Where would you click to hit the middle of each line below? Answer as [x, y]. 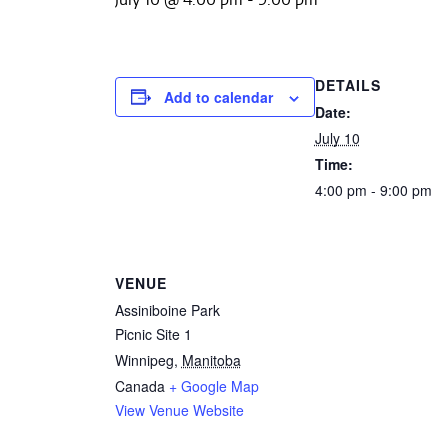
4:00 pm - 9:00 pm [373, 189]
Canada [139, 385]
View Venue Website [179, 409]
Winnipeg [144, 359]
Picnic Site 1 [153, 333]
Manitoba [211, 359]
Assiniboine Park [167, 309]
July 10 [337, 137]
